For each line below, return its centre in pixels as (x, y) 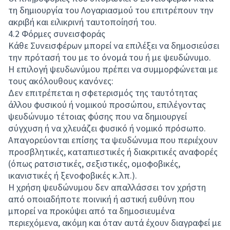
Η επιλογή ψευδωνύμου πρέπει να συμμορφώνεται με (113, 69)
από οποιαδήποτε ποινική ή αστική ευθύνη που (101, 199)
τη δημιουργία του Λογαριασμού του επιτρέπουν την (111, 10)
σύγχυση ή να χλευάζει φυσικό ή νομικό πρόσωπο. (107, 128)
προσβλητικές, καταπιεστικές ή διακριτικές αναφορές (113, 152)
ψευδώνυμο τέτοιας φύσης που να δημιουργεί (98, 116)
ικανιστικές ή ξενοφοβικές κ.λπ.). (73, 175)
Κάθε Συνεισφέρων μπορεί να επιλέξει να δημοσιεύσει (114, 45)
